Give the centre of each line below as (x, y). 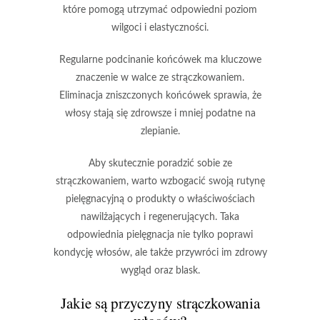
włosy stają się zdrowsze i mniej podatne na (160, 113)
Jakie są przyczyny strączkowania (160, 302)
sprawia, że (236, 95)
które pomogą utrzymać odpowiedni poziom (160, 10)
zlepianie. (160, 131)
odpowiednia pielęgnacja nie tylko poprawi (160, 235)
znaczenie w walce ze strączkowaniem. (160, 77)
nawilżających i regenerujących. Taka (160, 217)
